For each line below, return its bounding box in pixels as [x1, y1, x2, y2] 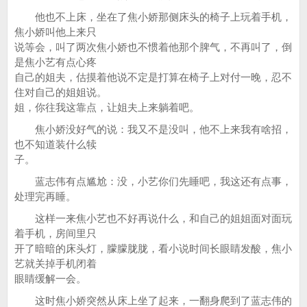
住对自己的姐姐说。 [14, 86, 107, 98]
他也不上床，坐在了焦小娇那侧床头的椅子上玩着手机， [14, 11, 292, 23]
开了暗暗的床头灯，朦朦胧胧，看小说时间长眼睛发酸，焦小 [14, 243, 292, 254]
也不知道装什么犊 [14, 138, 97, 150]
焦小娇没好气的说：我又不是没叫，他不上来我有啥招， [14, 123, 292, 135]
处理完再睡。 [14, 191, 76, 202]
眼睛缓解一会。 [14, 273, 86, 284]
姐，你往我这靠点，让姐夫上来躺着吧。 [14, 101, 199, 113]
